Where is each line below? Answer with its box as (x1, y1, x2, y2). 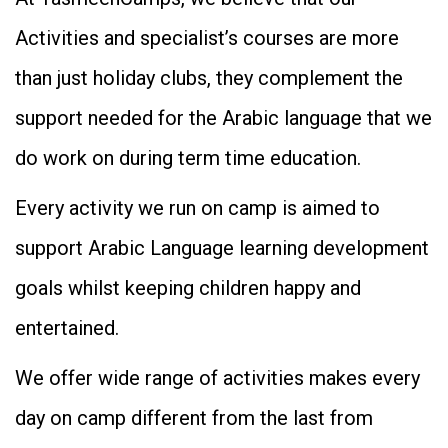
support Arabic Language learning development (15, 236, 429, 261)
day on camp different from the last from (15, 406, 373, 431)
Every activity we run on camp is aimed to (15, 196, 380, 221)
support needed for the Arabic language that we (15, 106, 432, 131)
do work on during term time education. (15, 146, 361, 171)
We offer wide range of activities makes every (15, 366, 420, 391)
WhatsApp (28, 420, 112, 443)
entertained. (15, 316, 119, 341)
